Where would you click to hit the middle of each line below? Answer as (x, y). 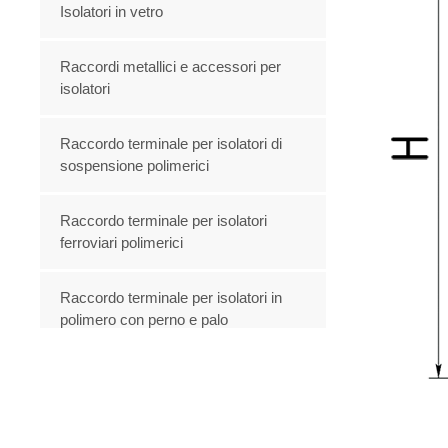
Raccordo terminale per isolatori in (171, 297)
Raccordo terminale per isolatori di (171, 143)
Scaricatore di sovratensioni (151, 374)
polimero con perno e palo (144, 319)
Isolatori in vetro (112, 11)
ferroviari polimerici (122, 242)
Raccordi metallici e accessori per (171, 66)
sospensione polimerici (135, 165)
